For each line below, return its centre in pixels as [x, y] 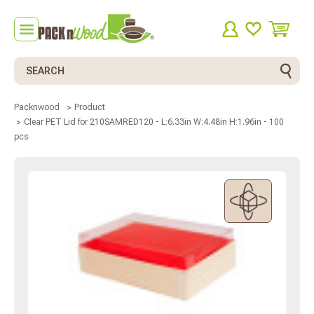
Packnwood [37, 108]
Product [89, 108]
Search [30, 64]
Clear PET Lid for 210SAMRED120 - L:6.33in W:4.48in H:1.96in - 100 [154, 122]
